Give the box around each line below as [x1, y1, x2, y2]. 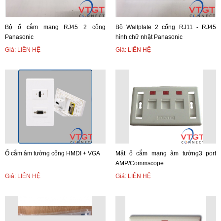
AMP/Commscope [115, 160, 164, 167]
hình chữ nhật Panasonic [115, 34, 183, 40]
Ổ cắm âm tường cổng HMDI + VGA [5, 150, 100, 157]
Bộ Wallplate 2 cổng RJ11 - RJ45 [115, 24, 216, 31]
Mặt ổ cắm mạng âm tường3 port [115, 150, 216, 157]
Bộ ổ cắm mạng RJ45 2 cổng [5, 24, 106, 31]
